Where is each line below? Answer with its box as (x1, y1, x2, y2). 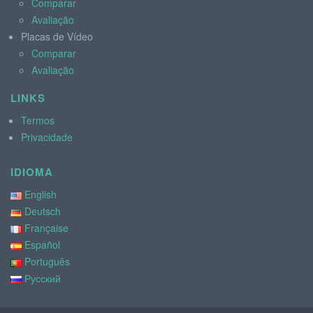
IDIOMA (10, 163, 53, 180)
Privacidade (21, 129, 73, 144)
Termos (21, 112, 54, 127)
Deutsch (24, 203, 61, 218)
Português (24, 254, 70, 268)
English (24, 187, 57, 201)
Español (24, 237, 60, 252)
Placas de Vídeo (21, 29, 93, 43)
